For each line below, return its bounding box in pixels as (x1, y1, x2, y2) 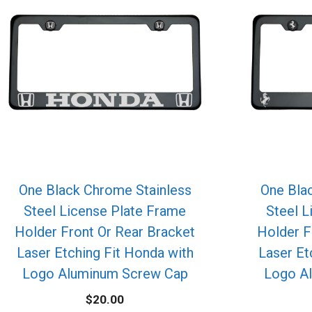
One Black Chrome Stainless (18, 182, 192, 199)
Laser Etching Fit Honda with (16, 244, 194, 262)
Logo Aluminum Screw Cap (22, 265, 188, 283)
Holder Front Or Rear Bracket (15, 224, 196, 241)
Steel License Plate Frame (24, 203, 187, 220)
